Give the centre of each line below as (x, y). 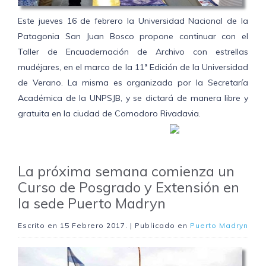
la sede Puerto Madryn (92, 203)
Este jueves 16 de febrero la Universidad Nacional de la (133, 21)
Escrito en (39, 226)
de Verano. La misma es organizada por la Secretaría (133, 83)
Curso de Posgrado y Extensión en (129, 187)
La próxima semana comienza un (126, 171)
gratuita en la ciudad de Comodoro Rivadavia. (109, 114)
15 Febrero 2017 (93, 226)
